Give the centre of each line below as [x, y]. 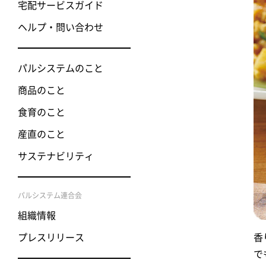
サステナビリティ [56, 156]
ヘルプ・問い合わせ [61, 27]
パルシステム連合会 [50, 195]
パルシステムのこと [61, 68]
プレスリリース [51, 237]
